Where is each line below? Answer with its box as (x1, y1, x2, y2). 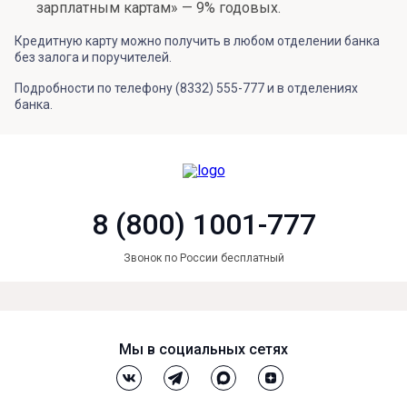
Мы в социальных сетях (119, 341, 288, 358)
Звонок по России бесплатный (123, 252, 284, 264)
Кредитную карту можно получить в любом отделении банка (15, 34, 380, 48)
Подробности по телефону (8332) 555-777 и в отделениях (15, 81, 358, 95)
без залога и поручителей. (15, 50, 172, 65)
